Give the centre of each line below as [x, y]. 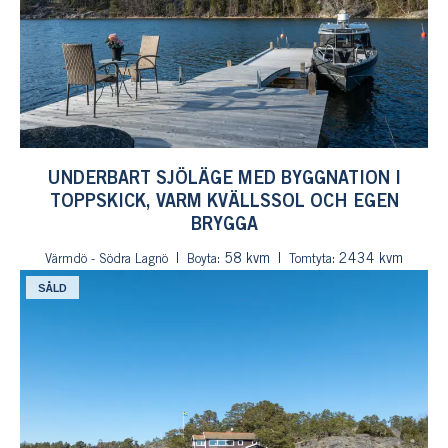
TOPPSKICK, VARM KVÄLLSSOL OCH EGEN [224, 202]
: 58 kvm [243, 259]
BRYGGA [224, 225]
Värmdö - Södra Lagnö [106, 259]
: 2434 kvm [367, 259]
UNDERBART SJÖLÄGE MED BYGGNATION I [224, 179]
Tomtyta [310, 259]
